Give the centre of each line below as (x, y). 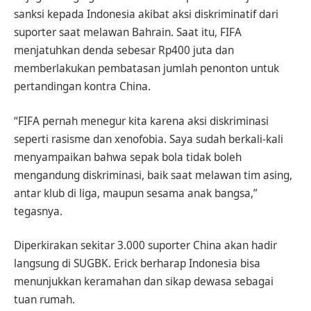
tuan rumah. (44, 300)
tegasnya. (38, 211)
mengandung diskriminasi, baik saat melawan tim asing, (153, 175)
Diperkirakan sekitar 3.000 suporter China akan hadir (145, 246)
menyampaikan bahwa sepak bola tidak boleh (128, 157)
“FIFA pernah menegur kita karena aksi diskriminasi (141, 121)
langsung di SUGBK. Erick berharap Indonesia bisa (137, 264)
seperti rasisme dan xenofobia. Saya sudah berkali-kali (149, 139)
